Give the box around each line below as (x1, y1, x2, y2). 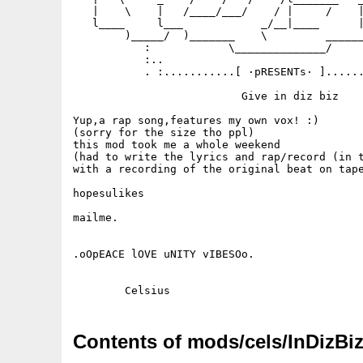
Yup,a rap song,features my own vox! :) (73, 114, 319, 126)
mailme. (73, 211, 118, 224)
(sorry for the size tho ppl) (73, 126, 254, 139)
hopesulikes (73, 187, 151, 199)
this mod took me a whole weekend (73, 139, 280, 151)
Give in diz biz (73, 90, 339, 102)
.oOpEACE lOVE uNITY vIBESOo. (73, 248, 254, 260)
